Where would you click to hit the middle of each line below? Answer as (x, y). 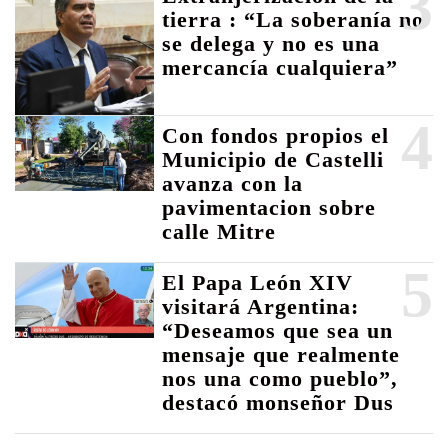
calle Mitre (219, 232)
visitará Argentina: (261, 307)
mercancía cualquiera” (280, 67)
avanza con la (233, 184)
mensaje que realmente (281, 355)
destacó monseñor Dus (278, 403)
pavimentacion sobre (269, 208)
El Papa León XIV (258, 283)
